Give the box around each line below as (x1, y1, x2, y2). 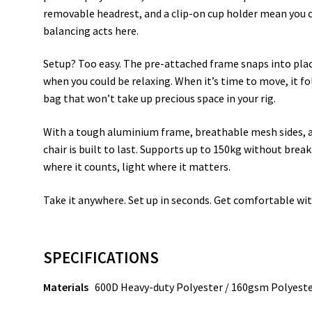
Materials (43, 279, 95, 294)
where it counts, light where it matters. (43, 159, 231, 174)
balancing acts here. (43, 23, 139, 38)
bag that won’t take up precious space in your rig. (43, 91, 276, 106)
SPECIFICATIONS (43, 247, 159, 267)
